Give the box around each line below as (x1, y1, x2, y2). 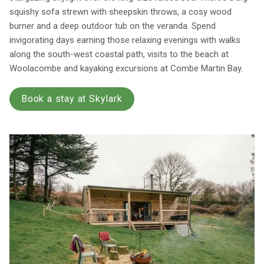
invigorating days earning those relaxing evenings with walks (9, 35, 240, 46)
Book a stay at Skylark (21, 93, 123, 105)
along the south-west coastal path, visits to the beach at (9, 49, 229, 60)
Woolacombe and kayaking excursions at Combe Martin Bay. (9, 63, 243, 74)
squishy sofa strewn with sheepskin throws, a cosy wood (9, 6, 232, 18)
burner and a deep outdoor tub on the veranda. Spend (9, 21, 216, 32)
